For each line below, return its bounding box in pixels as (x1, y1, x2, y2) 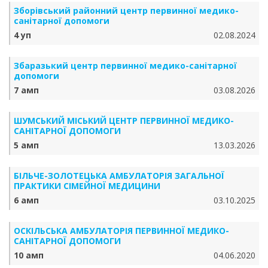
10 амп (14, 249, 44, 261)
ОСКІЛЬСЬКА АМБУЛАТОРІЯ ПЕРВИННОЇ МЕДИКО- (14, 225, 229, 236)
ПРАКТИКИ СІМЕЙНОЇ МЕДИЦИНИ (14, 180, 160, 191)
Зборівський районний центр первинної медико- (14, 5, 239, 16)
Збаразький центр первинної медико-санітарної (14, 60, 237, 71)
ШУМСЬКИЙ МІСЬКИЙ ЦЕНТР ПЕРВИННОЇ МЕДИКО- (14, 115, 234, 126)
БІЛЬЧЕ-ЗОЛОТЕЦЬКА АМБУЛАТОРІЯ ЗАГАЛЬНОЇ (14, 170, 224, 181)
